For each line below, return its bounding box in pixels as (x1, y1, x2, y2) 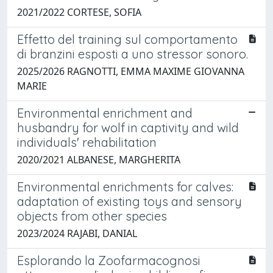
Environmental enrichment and (17, 105, 193, 121)
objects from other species (17, 208, 167, 224)
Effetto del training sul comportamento (17, 31, 238, 47)
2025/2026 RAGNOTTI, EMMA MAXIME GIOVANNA (17, 64, 244, 78)
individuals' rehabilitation (17, 134, 157, 150)
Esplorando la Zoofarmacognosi (17, 252, 200, 268)
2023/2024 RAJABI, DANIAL (17, 226, 137, 240)
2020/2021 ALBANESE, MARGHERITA (17, 152, 180, 166)
